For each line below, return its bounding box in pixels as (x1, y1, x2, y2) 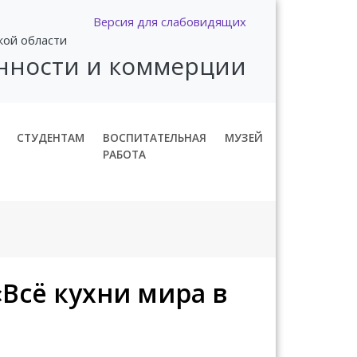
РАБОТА (103, 146, 147, 162)
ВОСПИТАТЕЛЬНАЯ (103, 129, 207, 145)
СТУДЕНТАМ (17, 129, 85, 145)
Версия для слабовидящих (93, 14, 246, 30)
